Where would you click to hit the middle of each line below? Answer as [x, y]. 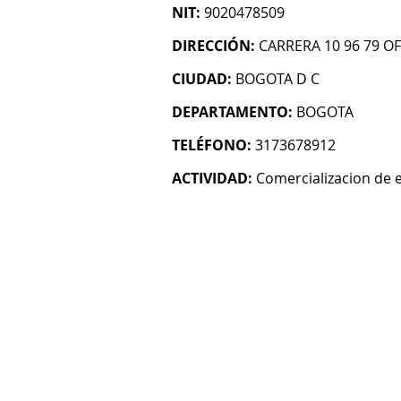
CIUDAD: [202, 79]
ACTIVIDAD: [212, 178]
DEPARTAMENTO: [232, 112]
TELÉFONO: [212, 145]
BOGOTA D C [277, 79]
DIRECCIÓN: [213, 46]
